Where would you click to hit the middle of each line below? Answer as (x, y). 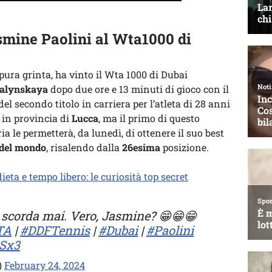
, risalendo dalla (84, 147)
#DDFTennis (55, 230)
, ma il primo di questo (149, 118)
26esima (141, 147)
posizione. (185, 147)
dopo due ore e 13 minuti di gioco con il (138, 89)
